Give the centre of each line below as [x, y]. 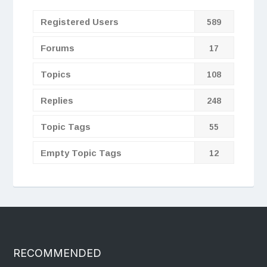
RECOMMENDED [58, 253]
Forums [57, 48]
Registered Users [79, 21]
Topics [55, 74]
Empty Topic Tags [81, 153]
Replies [57, 100]
